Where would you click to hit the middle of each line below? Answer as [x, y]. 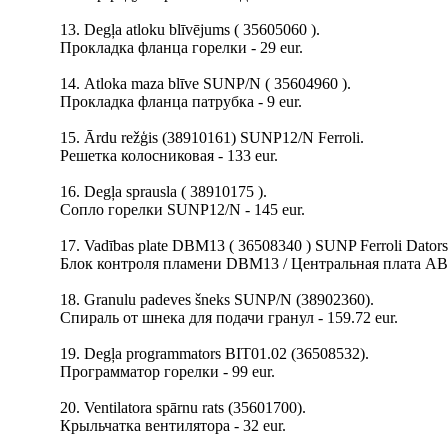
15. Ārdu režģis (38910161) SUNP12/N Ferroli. [212, 137]
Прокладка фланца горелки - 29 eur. [181, 47]
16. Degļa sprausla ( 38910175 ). [163, 191]
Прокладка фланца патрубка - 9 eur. [181, 101]
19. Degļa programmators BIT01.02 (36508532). [214, 353]
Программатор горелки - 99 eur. [167, 371]
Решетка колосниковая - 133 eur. [169, 155]
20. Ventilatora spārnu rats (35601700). [183, 407]
